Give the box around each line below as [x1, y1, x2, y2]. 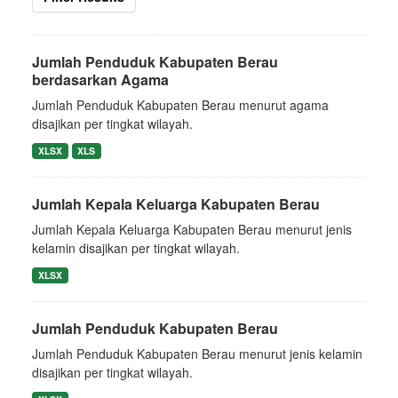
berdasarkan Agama [32, 69, 169, 90]
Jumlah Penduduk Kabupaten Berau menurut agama [32, 96, 329, 114]
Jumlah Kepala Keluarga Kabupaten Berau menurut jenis [32, 220, 352, 238]
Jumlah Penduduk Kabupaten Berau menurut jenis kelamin [32, 345, 362, 362]
